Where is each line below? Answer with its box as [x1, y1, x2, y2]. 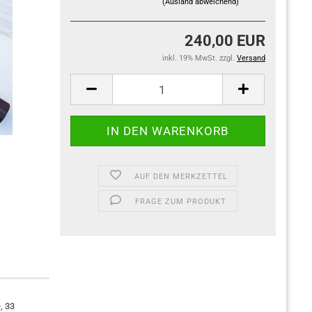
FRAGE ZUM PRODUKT [135, 197, 227, 206]
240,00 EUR [185, 32, 265, 49]
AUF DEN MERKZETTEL [134, 172, 228, 181]
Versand [237, 54, 265, 63]
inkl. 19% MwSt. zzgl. [162, 54, 237, 63]
